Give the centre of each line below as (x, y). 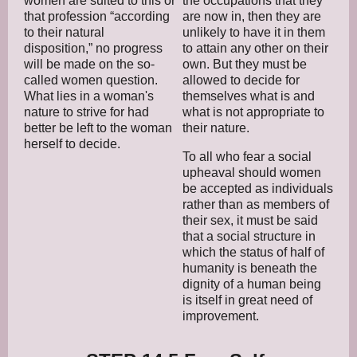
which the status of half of (253, 252)
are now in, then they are (252, 16)
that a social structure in (249, 236)
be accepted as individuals (258, 188)
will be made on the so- (89, 64)
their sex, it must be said (250, 220)
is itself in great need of (247, 300)
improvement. (221, 316)
